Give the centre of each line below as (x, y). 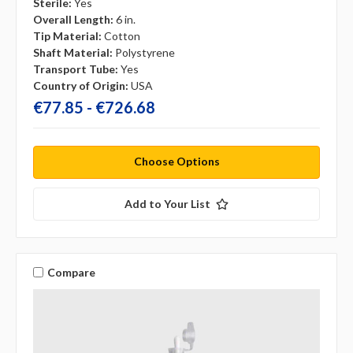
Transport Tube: (76, 69)
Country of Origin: (81, 86)
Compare (71, 272)
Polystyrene (145, 53)
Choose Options (176, 162)
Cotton (122, 36)
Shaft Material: (73, 53)
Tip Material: (67, 36)
